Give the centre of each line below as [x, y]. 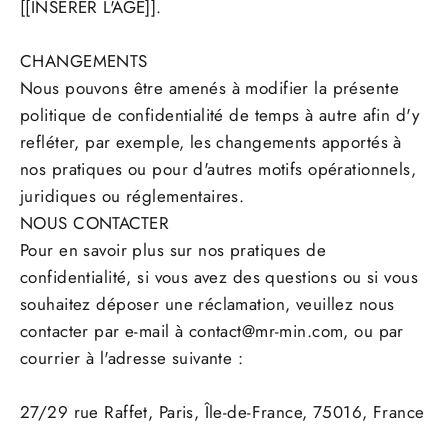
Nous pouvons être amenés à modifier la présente [209, 88]
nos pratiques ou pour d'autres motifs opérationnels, [218, 169]
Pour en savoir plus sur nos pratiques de [173, 250]
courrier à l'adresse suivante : [132, 358]
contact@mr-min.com [266, 331]
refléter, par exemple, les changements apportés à [211, 142]
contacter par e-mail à [104, 331]
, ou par [373, 331]
